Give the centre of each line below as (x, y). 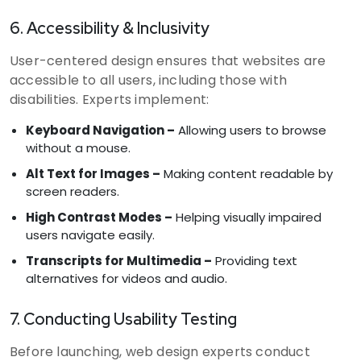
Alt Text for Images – (93, 173)
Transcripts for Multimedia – (119, 260)
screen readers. (73, 191)
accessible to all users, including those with (149, 80)
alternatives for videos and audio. (127, 278)
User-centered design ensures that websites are (168, 60)
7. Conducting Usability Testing (123, 319)
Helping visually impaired (247, 217)
